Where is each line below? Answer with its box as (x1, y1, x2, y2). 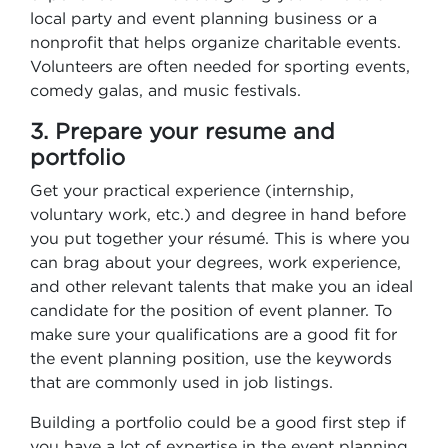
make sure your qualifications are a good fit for (30, 325, 397, 343)
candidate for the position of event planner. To (30, 301, 392, 319)
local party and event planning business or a (30, 9, 377, 27)
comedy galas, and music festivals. (30, 81, 301, 99)
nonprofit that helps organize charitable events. (30, 33, 401, 51)
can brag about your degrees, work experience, (30, 253, 401, 271)
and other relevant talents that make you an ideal (30, 277, 413, 295)
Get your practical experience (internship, (30, 181, 354, 199)
